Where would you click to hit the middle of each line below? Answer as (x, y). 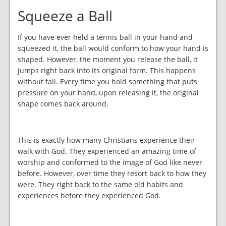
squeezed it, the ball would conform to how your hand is (113, 48)
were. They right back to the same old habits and (100, 184)
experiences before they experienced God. (89, 195)
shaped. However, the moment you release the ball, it (108, 59)
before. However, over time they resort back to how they (112, 173)
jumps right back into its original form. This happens (107, 70)
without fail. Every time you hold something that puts (107, 81)
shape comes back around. (63, 103)
